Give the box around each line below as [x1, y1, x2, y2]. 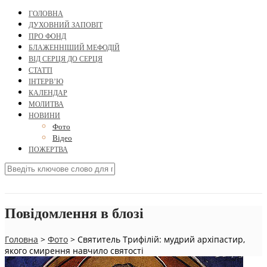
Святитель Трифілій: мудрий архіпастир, [77, 233, 245, 245]
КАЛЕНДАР [29, 89, 67, 98]
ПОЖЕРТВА [29, 145, 68, 154]
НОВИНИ [29, 111, 60, 120]
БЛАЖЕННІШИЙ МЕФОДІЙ [29, 44, 120, 52]
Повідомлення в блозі [5, 206, 144, 222]
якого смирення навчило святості [5, 244, 144, 256]
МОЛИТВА [29, 100, 64, 109]
